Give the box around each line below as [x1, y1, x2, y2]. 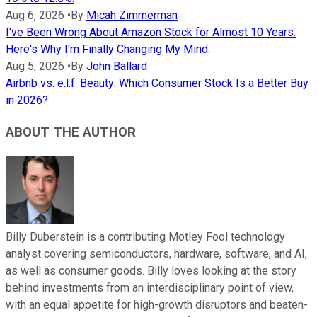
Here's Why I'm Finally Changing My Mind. [6, 42, 210, 57]
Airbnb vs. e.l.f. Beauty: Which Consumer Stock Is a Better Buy [6, 76, 309, 91]
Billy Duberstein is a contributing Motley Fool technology [6, 229, 285, 243]
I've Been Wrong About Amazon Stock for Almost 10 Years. [6, 25, 296, 40]
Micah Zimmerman [86, 8, 178, 23]
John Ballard [86, 59, 147, 74]
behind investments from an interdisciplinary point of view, [6, 280, 294, 294]
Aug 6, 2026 [6, 8, 64, 23]
